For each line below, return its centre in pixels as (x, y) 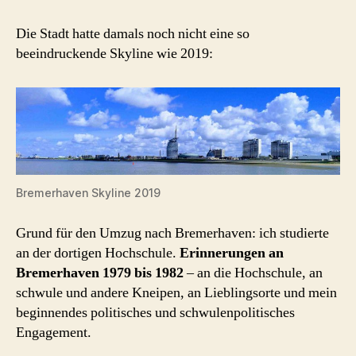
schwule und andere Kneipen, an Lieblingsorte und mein (176, 293)
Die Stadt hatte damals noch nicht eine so (133, 33)
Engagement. (54, 333)
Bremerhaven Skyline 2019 (88, 193)
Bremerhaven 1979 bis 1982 (100, 273)
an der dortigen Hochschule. (98, 253)
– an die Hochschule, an (253, 273)
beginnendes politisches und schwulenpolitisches (155, 313)
